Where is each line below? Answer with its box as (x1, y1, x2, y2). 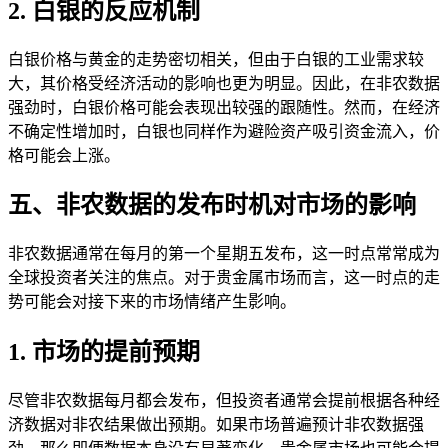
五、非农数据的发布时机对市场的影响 (8, 192, 416, 219)
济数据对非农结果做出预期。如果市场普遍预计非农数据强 (8, 416, 424, 434)
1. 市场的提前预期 (8, 339, 200, 366)
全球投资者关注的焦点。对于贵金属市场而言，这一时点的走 (8, 269, 440, 287)
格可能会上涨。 (8, 146, 120, 164)
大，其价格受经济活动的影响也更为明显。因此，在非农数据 (8, 74, 440, 92)
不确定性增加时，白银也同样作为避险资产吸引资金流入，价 (8, 122, 440, 140)
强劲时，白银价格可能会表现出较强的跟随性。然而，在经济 (8, 98, 440, 116)
